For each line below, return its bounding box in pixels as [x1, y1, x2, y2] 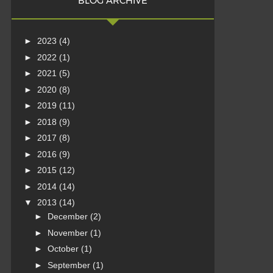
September [47, 260, 93, 270]
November [47, 227, 90, 238]
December [47, 211, 90, 222]
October [47, 244, 81, 254]
